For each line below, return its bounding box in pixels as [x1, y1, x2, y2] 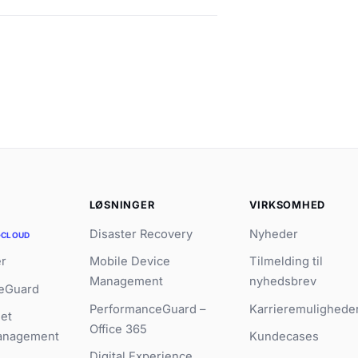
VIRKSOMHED [249, 198, 326, 211]
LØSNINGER [89, 198, 155, 211]
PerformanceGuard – [89, 301, 205, 316]
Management [89, 274, 163, 289]
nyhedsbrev [249, 274, 316, 289]
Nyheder [249, 226, 298, 241]
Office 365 [89, 321, 147, 336]
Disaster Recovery [89, 226, 193, 241]
